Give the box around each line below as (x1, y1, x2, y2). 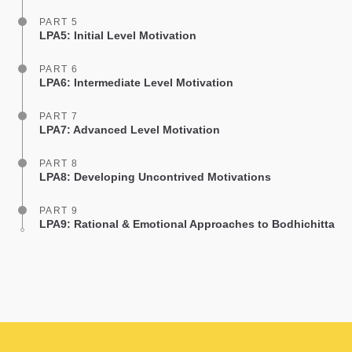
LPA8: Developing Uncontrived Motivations (39, 170, 271, 183)
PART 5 (39, 16, 79, 27)
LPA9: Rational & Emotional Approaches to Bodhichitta (39, 218, 335, 230)
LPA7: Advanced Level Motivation (39, 123, 220, 136)
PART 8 (39, 158, 79, 169)
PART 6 (39, 64, 79, 75)
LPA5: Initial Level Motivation (39, 29, 196, 42)
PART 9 (39, 205, 79, 216)
